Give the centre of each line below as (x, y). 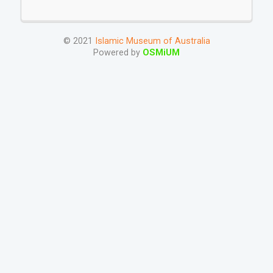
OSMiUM (161, 53)
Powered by (118, 53)
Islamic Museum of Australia (152, 41)
